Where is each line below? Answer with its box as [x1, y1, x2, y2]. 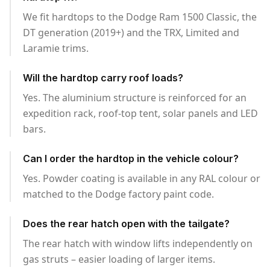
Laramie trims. [23, 42, 89, 55]
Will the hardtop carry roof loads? [23, 72, 183, 84]
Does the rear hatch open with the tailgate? [23, 218, 230, 230]
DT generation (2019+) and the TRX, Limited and [23, 26, 239, 39]
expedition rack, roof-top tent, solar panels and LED [23, 107, 258, 120]
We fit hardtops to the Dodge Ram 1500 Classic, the [23, 10, 257, 24]
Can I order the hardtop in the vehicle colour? [23, 152, 239, 165]
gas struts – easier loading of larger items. [23, 253, 215, 266]
